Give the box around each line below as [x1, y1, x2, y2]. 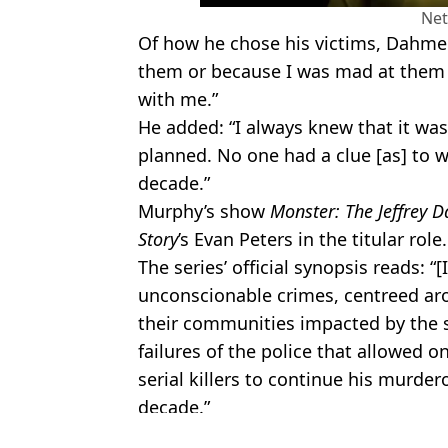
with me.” [138, 86, 218, 111]
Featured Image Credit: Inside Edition [138, 420, 419, 443]
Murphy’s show [138, 198, 270, 223]
